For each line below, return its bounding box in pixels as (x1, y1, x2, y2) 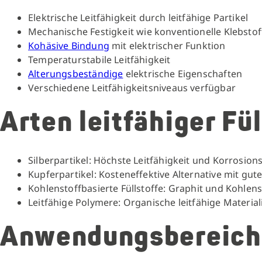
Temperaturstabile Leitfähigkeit (28, 53, 171, 66)
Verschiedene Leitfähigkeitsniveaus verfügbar (28, 81, 236, 94)
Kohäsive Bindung (28, 39, 109, 52)
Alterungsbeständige (28, 67, 123, 80)
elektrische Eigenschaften (123, 67, 243, 80)
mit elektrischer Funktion (112, 39, 226, 52)
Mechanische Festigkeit (28, 25, 134, 38)
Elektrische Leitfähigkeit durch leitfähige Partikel (28, 11, 249, 24)
